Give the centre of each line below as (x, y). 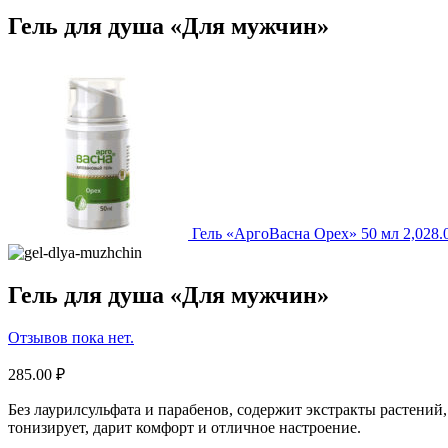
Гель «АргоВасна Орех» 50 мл (295, 234)
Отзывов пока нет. (71, 338)
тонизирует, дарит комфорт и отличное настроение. (184, 428)
